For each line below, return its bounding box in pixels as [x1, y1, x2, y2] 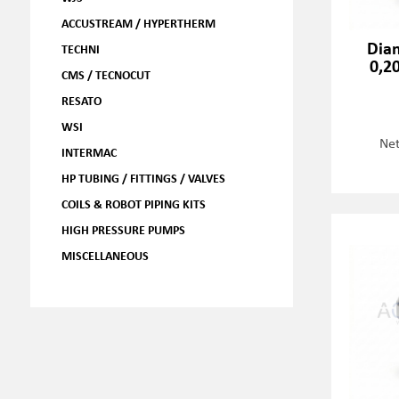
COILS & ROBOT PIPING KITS [61, 195, 206, 212]
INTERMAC [61, 143, 117, 160]
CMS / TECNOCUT [61, 66, 151, 83]
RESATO [61, 92, 102, 109]
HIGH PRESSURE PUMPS [61, 221, 185, 238]
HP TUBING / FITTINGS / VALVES [61, 169, 225, 186]
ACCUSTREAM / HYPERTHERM [61, 14, 216, 31]
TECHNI [61, 40, 100, 57]
